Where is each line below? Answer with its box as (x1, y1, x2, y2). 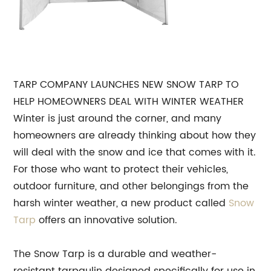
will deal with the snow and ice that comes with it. (13, 145, 256, 160)
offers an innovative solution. (36, 212, 178, 228)
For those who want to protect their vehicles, (13, 162, 229, 177)
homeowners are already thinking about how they (13, 128, 256, 143)
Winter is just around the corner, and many (13, 111, 222, 126)
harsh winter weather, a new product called (13, 195, 229, 211)
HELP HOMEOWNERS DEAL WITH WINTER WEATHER (13, 94, 244, 109)
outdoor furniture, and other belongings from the (13, 178, 249, 194)
